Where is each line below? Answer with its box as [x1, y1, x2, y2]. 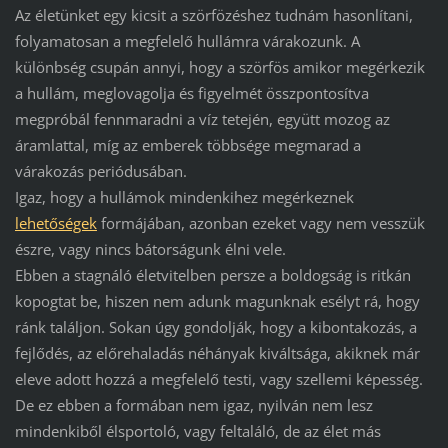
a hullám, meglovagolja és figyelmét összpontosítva [14, 83, 369, 104]
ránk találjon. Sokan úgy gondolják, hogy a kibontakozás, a [14, 317, 417, 338]
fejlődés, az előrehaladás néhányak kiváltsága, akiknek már [14, 343, 420, 364]
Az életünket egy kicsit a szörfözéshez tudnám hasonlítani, [14, 5, 413, 26]
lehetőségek [14, 213, 97, 234]
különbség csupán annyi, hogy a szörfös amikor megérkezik [14, 57, 425, 78]
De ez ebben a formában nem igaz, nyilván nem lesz [14, 395, 373, 416]
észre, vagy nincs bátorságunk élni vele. [14, 239, 286, 260]
